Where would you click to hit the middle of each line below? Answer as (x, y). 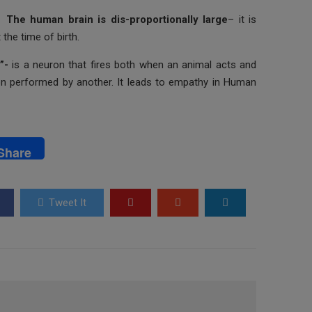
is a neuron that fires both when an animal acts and (134, 64)
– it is (242, 19)
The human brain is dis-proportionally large (117, 19)
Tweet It (67, 203)
